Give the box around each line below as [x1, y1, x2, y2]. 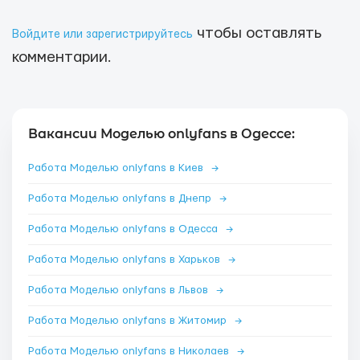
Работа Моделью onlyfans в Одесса [28, 223, 221, 235]
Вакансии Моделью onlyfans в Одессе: [28, 126, 295, 141]
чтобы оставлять [193, 26, 321, 41]
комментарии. [12, 50, 112, 65]
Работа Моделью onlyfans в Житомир [28, 315, 230, 326]
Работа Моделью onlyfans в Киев [28, 162, 207, 174]
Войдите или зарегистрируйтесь [12, 29, 193, 40]
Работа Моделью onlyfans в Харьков [28, 254, 223, 265]
